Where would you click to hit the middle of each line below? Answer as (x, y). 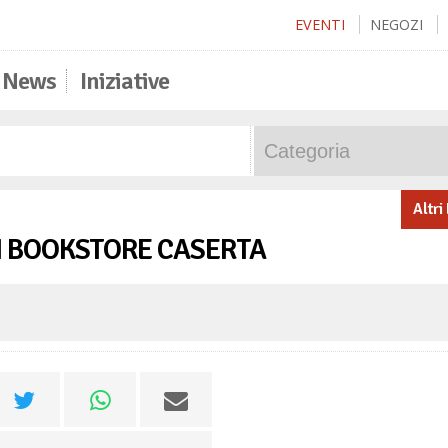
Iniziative (124, 81)
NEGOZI (396, 24)
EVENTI (320, 24)
